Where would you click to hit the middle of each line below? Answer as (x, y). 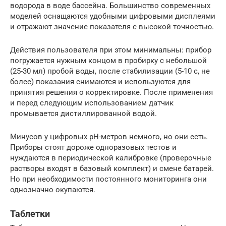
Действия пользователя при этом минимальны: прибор (111, 50)
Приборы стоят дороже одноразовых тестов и (93, 147)
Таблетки (30, 213)
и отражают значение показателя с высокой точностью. (112, 26)
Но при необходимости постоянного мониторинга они (108, 179)
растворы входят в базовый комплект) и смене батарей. (112, 168)
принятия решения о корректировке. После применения (111, 92)
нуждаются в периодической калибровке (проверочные (111, 158)
